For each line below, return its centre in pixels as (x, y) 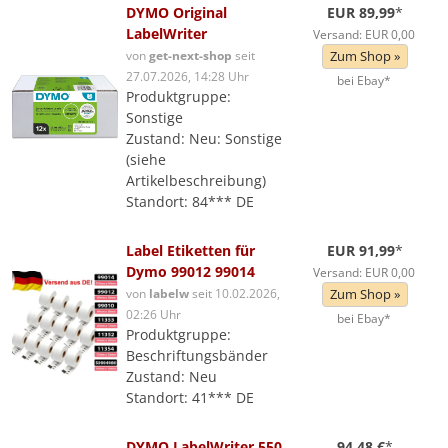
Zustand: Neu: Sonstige (204, 138)
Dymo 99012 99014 (190, 271)
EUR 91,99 (361, 250)
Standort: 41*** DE (190, 397)
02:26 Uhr (153, 314)
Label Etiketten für (190, 250)
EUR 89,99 (361, 12)
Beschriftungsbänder (197, 355)
